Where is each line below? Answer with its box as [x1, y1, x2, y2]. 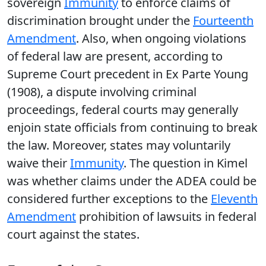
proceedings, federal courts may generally [7, 102, 238, 118]
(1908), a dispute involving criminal [7, 84, 197, 100]
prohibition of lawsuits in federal [76, 208, 256, 224]
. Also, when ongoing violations [76, 30, 246, 46]
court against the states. [7, 226, 140, 242]
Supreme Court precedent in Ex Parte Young [7, 66, 248, 82]
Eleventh [211, 191, 258, 207]
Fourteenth [193, 12, 254, 28]
